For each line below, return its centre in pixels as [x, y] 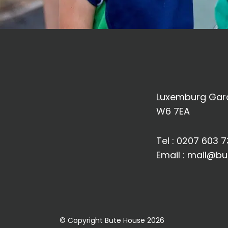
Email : [172, 155]
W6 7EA [173, 111]
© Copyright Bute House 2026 [112, 221]
